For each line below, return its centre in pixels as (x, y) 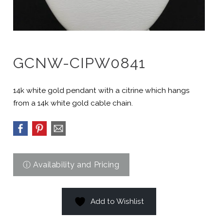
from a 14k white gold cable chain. (73, 103)
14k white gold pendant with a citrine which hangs (101, 90)
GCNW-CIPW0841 (79, 63)
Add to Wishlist (117, 201)
